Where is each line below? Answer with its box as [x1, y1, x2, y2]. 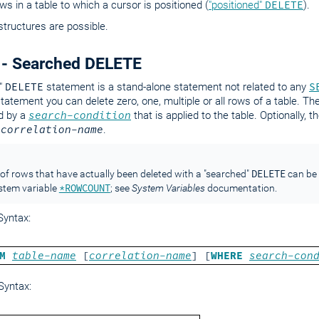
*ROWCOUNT [58, 182, 110, 194]
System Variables [131, 182, 205, 194]
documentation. [204, 182, 277, 194]
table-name [12, 249, 76, 262]
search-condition [28, 109, 131, 122]
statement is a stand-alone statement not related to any [43, 80, 309, 93]
